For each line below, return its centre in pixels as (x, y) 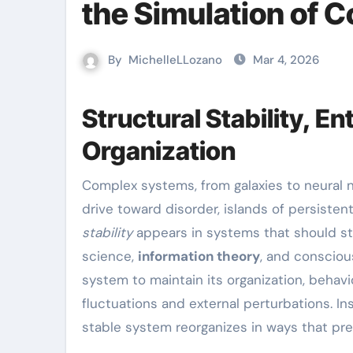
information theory (199, 256)
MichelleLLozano (175, 60)
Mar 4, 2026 (286, 60)
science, (110, 256)
